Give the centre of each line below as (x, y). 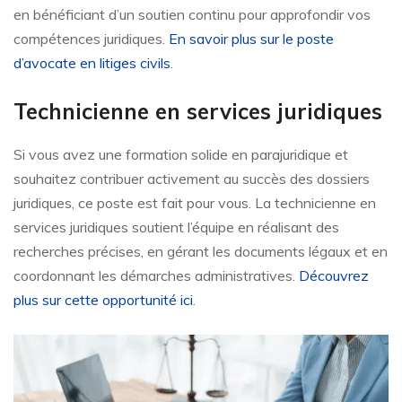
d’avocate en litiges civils (92, 62)
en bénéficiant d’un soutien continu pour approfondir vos (192, 14)
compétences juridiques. (91, 38)
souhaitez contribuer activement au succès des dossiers (192, 178)
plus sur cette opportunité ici (103, 299)
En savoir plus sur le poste (251, 38)
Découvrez (334, 275)
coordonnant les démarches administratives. (156, 275)
